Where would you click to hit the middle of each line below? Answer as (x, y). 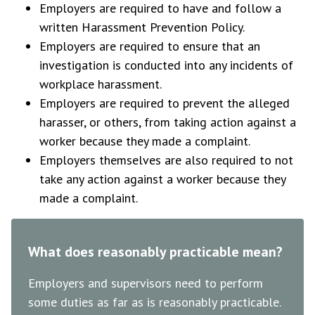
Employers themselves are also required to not (166, 160)
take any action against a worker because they (162, 179)
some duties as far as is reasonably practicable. (154, 302)
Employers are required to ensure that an (150, 46)
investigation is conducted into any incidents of (166, 65)
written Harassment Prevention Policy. (142, 27)
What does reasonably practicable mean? (155, 252)
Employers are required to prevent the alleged (165, 103)
